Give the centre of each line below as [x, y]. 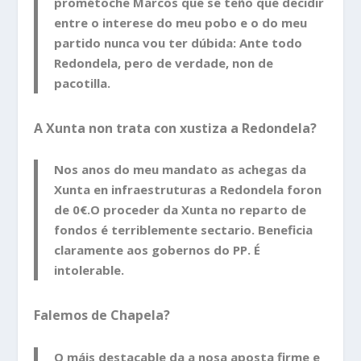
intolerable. [89, 270]
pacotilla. [83, 83]
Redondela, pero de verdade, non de [164, 62]
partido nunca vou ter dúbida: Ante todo [178, 42]
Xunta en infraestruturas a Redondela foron [188, 190]
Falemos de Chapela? [102, 315]
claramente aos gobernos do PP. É [158, 250]
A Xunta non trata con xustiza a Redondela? [176, 128]
